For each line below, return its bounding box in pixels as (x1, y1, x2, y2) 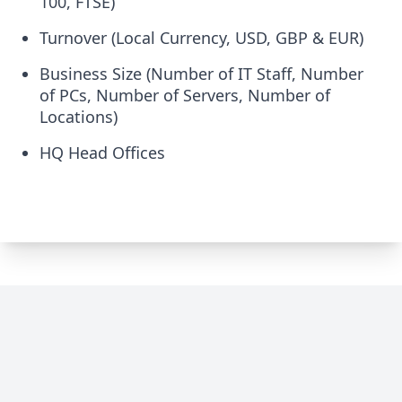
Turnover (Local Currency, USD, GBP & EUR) (39, 27, 363, 48)
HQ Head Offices (39, 142, 165, 163)
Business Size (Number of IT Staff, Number (39, 63, 363, 84)
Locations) (39, 106, 118, 127)
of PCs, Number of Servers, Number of (39, 84, 330, 106)
